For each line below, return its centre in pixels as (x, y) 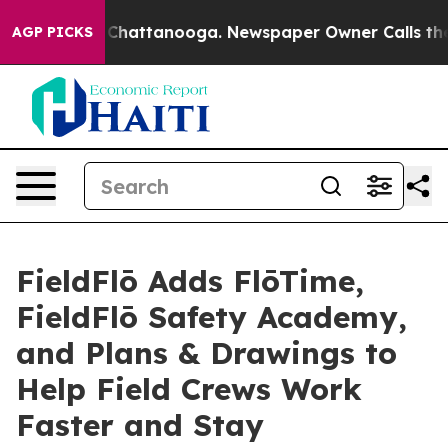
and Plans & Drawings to (206, 353)
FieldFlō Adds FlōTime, (190, 281)
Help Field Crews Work (189, 389)
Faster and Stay (140, 425)
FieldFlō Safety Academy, (211, 317)
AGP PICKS (52, 32)
